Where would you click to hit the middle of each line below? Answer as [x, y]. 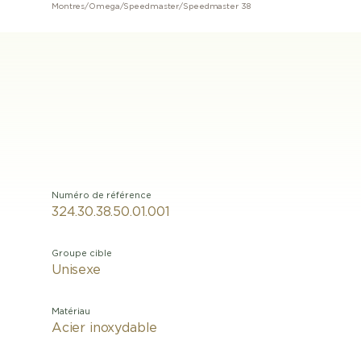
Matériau [71, 311]
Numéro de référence [102, 195]
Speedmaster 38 [217, 6]
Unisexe [76, 270]
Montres [68, 6]
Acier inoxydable [105, 328]
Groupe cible [82, 253]
